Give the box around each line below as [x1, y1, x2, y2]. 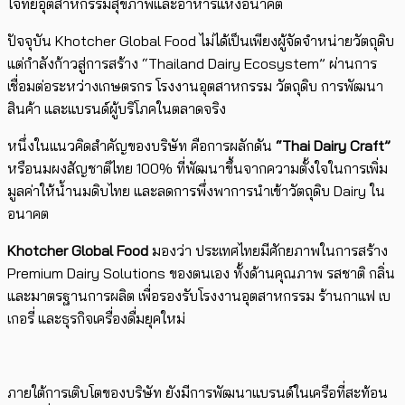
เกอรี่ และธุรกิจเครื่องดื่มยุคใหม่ [7, 309, 185, 328]
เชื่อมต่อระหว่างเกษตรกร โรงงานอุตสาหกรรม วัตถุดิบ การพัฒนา [7, 77, 383, 96]
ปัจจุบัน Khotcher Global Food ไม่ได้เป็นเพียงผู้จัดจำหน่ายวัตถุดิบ [7, 32, 394, 51]
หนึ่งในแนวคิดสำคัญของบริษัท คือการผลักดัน [7, 137, 276, 155]
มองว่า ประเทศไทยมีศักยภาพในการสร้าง [148, 241, 388, 260]
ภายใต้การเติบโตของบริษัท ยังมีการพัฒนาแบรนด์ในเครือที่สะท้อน [7, 383, 388, 402]
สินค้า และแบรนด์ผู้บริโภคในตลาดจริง [7, 99, 226, 118]
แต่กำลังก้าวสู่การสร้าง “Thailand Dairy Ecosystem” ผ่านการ [7, 54, 377, 73]
